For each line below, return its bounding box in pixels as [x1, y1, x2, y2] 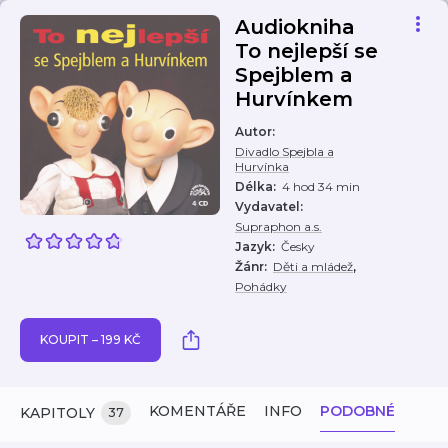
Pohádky [235, 279, 287, 294]
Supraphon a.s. [235, 219, 322, 234]
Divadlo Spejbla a [235, 144, 334, 159]
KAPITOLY [20, 404, 95, 422]
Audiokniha [235, 15, 355, 39]
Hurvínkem [235, 87, 353, 111]
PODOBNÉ [320, 402, 395, 420]
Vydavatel [235, 199, 300, 214]
